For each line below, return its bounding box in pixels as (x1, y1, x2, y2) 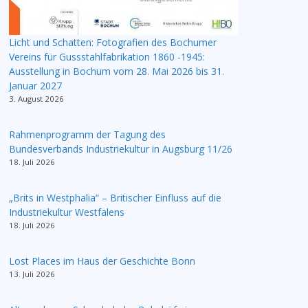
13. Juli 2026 (9, 269, 55, 280)
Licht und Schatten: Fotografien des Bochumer (9, 36, 217, 49)
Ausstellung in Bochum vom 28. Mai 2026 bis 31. (9, 65, 224, 78)
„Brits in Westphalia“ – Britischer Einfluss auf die (9, 191, 221, 205)
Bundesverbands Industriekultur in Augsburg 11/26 (9, 142, 232, 156)
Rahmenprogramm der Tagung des (9, 128, 166, 142)
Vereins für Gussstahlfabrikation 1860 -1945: (9, 50, 205, 64)
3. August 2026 (9, 93, 64, 104)
